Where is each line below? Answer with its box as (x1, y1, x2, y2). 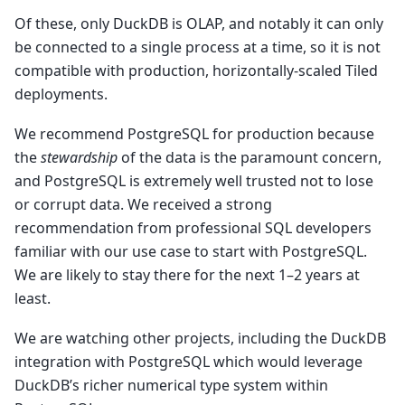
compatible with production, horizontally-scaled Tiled (14, 60, 378, 80)
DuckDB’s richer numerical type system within (14, 375, 328, 396)
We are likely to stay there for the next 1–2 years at (14, 264, 360, 285)
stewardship (41, 146, 118, 167)
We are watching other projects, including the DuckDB (14, 328, 386, 349)
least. (14, 287, 51, 308)
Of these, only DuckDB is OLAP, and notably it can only (14, 13, 383, 33)
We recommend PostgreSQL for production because (14, 123, 374, 144)
